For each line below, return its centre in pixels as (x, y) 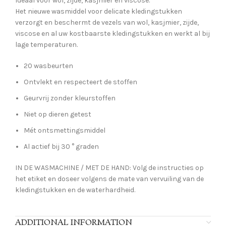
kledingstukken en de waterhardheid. (75, 190)
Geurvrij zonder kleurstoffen (70, 98)
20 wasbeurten (48, 66)
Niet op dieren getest (58, 115)
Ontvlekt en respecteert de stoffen (80, 82)
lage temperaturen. (46, 45)
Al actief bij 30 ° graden (61, 147)
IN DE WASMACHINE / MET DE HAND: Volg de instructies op (109, 168)
